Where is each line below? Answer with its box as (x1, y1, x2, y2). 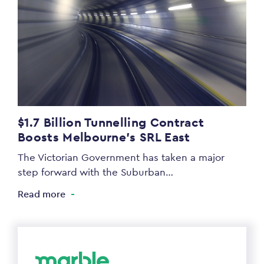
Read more (18, 188, 65, 201)
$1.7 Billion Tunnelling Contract (18, 114, 204, 131)
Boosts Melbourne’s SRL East (18, 129, 190, 146)
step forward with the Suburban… (18, 166, 173, 179)
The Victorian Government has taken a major (18, 151, 225, 164)
